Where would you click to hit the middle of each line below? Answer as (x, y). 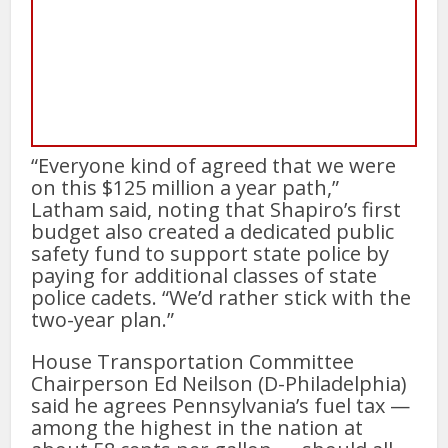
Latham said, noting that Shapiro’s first (216, 210)
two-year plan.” (103, 320)
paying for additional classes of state (204, 276)
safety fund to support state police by (210, 254)
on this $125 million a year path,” (185, 188)
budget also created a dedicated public (213, 232)
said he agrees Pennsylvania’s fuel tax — (221, 406)
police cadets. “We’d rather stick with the (221, 298)
